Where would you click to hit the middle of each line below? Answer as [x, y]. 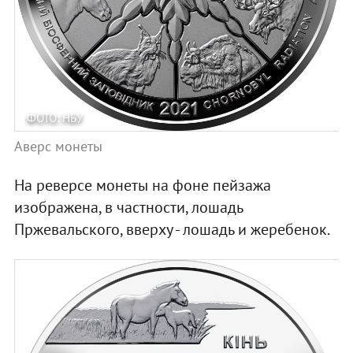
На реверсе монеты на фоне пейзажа [142, 186]
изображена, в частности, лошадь [128, 208]
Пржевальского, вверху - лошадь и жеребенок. [172, 230]
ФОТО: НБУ [54, 118]
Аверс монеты [58, 147]
